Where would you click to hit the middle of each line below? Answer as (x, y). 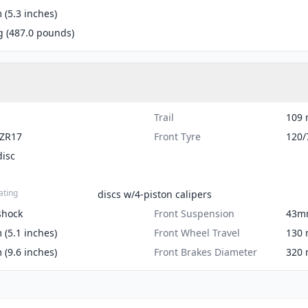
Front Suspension (194, 213)
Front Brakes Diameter (206, 252)
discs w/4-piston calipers (155, 194)
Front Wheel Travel (197, 233)
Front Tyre (177, 136)
